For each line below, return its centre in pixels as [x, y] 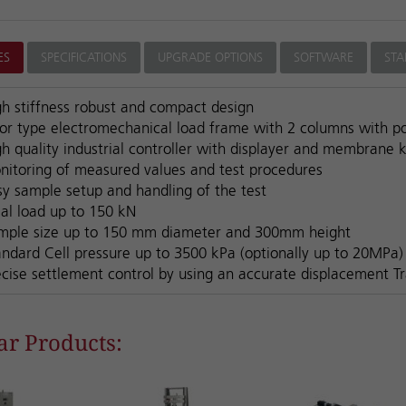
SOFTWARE [323, 57]
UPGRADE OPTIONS [210, 57]
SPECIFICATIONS [83, 57]
